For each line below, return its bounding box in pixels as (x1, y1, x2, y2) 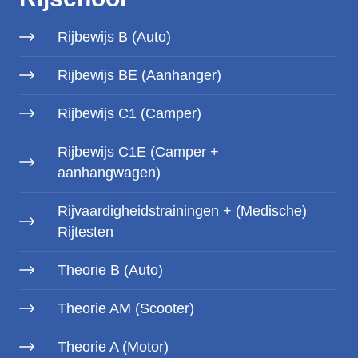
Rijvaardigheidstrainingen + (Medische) (58, 203, 307, 219)
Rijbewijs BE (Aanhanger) (58, 67, 221, 83)
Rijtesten (58, 224, 113, 240)
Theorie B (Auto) (58, 262, 163, 278)
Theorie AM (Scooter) (58, 300, 194, 316)
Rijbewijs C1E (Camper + (58, 144, 219, 160)
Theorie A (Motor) (58, 339, 169, 355)
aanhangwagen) (58, 165, 161, 181)
